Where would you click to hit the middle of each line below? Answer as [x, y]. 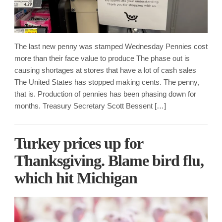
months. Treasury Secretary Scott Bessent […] [90, 106]
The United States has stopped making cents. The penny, [107, 82]
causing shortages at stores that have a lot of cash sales [105, 70]
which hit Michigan [76, 178]
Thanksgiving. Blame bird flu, [109, 161]
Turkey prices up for [79, 143]
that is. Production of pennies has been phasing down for [105, 94]
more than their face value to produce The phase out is [102, 58]
